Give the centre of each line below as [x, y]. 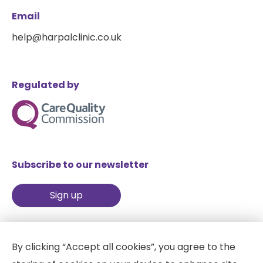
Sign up [66, 195]
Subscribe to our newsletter [80, 164]
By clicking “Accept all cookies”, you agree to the [124, 247]
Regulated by [45, 85]
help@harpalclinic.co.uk [67, 37]
